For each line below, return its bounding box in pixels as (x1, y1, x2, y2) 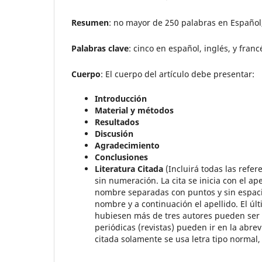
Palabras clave (71, 43, 129, 54)
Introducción (95, 93, 147, 105)
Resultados (95, 116, 139, 128)
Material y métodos (95, 105, 174, 116)
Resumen (71, 17, 109, 29)
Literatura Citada (95, 163, 163, 175)
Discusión (95, 128, 133, 140)
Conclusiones (95, 151, 148, 163)
